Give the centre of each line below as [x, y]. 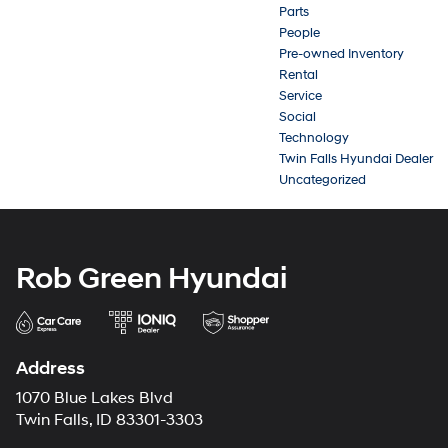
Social [297, 116]
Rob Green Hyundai [151, 278]
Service [300, 95]
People [299, 32]
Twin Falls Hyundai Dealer [356, 158]
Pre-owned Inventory [341, 53]
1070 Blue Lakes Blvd [94, 398]
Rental [298, 74]
